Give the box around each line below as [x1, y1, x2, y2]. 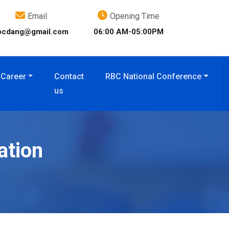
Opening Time [109, 11, 159, 21]
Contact [54, 71, 84, 81]
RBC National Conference [105, 71, 202, 81]
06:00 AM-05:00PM [93, 27, 164, 36]
